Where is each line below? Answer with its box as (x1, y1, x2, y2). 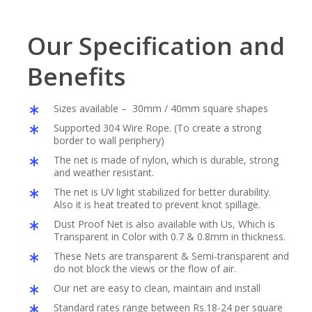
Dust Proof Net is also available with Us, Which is (54, 217, 276, 231)
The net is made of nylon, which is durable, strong (54, 153, 279, 167)
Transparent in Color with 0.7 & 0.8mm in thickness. (54, 230, 286, 244)
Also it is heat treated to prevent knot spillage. (54, 198, 261, 212)
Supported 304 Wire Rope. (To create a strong (54, 121, 262, 135)
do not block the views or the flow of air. (54, 262, 237, 276)
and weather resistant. (54, 166, 155, 180)
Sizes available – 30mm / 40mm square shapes (54, 102, 269, 116)
